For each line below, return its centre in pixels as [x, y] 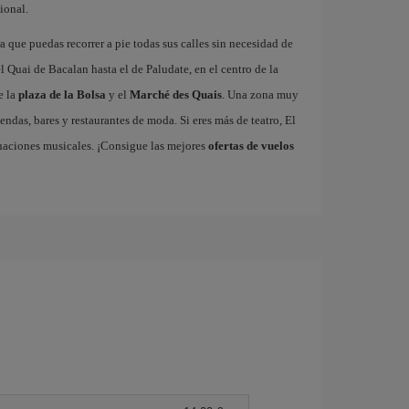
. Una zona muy [260, 94]
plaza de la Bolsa [62, 94]
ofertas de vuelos [251, 146]
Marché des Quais [175, 94]
